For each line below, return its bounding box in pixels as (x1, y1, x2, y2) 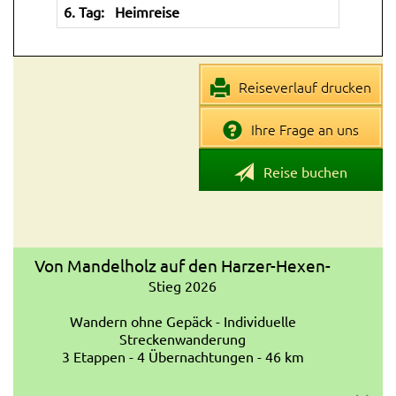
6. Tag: (64, 3, 104, 20)
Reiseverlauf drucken (235, 76, 372, 96)
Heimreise (115, 3, 179, 20)
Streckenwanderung (119, 330, 247, 347)
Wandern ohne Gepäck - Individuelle (69, 312, 296, 330)
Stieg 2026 (148, 277, 217, 294)
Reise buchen (259, 162, 347, 180)
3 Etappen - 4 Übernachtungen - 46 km (61, 347, 304, 365)
